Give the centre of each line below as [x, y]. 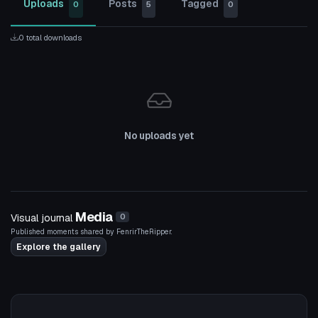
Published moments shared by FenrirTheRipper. [91, 232]
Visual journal [42, 218]
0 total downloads [50, 38]
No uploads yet [159, 136]
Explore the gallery [59, 247]
